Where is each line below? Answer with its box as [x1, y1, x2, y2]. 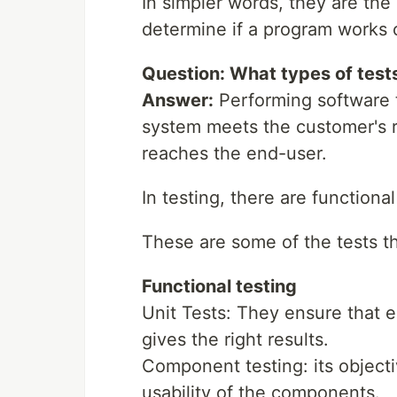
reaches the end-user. [142, 143, 327, 164]
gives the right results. [142, 329, 329, 350]
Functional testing [142, 276, 297, 297]
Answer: [142, 90, 214, 111]
